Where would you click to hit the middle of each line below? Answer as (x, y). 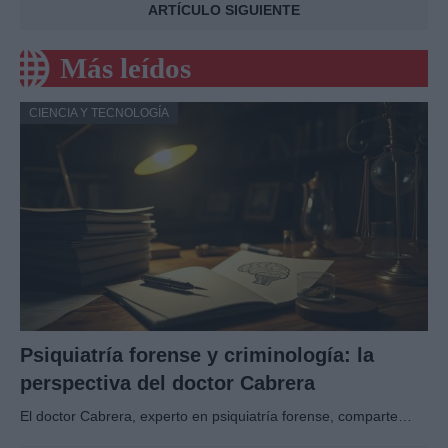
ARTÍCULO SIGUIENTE (224, 10)
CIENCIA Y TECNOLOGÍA (99, 113)
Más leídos (125, 68)
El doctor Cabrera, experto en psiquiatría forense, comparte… (216, 416)
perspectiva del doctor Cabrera (167, 383)
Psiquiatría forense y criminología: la (197, 355)
